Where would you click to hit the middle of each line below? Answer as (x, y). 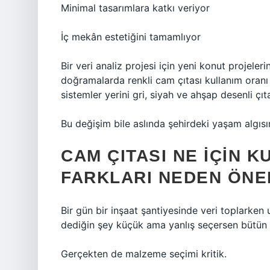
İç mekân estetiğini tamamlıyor (131, 37)
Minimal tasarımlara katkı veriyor (135, 8)
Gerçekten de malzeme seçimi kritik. (144, 254)
